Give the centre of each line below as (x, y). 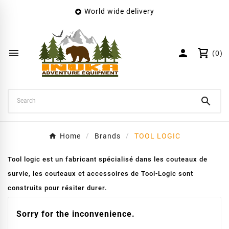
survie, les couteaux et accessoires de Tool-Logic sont (100, 174)
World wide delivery (119, 11)
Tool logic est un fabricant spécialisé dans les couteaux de (108, 159)
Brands (108, 136)
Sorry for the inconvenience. (76, 214)
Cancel (46, 92)
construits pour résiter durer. (58, 188)
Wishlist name (37, 47)
